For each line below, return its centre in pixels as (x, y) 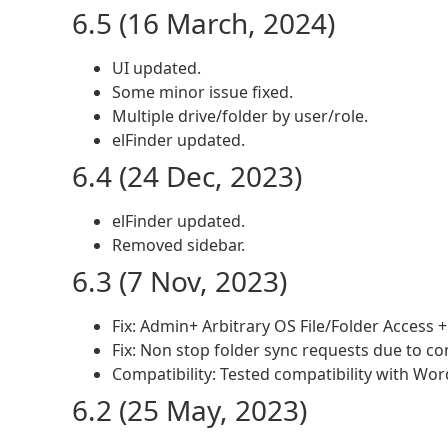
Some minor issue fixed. (202, 92)
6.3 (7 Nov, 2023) (179, 281)
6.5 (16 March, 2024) (203, 23)
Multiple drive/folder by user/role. (240, 116)
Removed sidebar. (178, 245)
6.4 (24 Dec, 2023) (187, 176)
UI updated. (156, 68)
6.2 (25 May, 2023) (189, 410)
